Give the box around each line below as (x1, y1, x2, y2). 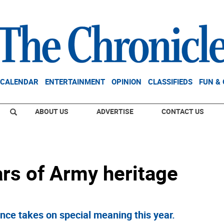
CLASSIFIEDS (148, 76, 192, 86)
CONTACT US (161, 106, 204, 116)
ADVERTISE (96, 106, 133, 116)
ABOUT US (35, 106, 68, 116)
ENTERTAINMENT (45, 76, 105, 86)
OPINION (111, 76, 141, 86)
